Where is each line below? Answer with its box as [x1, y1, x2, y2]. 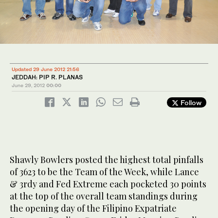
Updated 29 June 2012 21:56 [12, 66, 79, 72]
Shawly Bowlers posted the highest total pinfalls [10, 153, 203, 165]
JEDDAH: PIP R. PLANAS [12, 73, 83, 81]
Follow [179, 98, 201, 107]
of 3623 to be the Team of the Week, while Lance [10, 165, 199, 178]
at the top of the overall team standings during [10, 190, 198, 202]
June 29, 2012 [12, 82, 45, 88]
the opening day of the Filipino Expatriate [10, 202, 177, 214]
